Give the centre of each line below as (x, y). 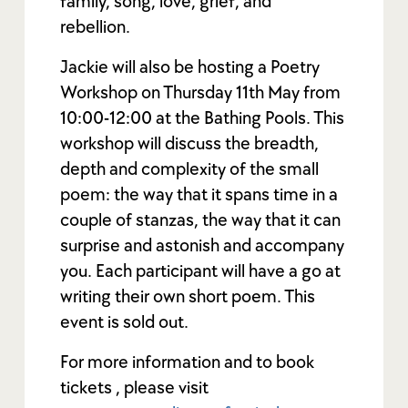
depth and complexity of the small (190, 169)
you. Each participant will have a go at (201, 271)
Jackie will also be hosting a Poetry (190, 67)
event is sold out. (125, 322)
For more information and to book (188, 362)
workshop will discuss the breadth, (190, 143)
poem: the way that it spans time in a (199, 194)
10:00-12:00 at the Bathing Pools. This (203, 118)
